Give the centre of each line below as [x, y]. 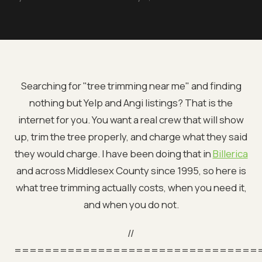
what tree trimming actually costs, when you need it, [131, 187]
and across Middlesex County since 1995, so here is [131, 170]
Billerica [230, 153]
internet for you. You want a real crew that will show [131, 119]
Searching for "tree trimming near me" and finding [131, 85]
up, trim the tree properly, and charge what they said [131, 136]
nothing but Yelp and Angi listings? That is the [131, 102]
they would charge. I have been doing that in [113, 153]
